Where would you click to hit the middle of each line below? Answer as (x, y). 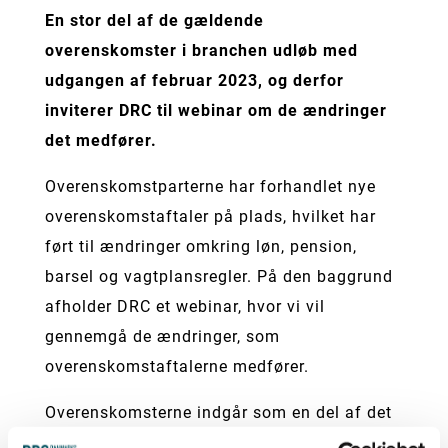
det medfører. (100, 140)
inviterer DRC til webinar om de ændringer (215, 110)
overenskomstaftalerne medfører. (176, 366)
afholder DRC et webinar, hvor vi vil (184, 306)
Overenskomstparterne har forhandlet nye (210, 186)
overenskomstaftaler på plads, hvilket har (210, 216)
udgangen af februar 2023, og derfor (194, 80)
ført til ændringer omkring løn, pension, (200, 246)
